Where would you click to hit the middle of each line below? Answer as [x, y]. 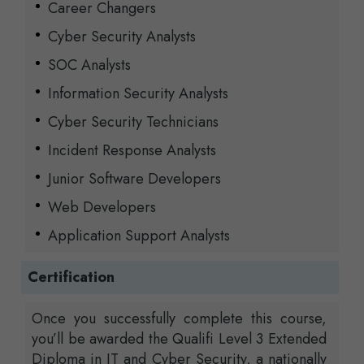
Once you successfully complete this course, [179, 319]
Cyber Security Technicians [133, 122]
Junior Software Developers [134, 179]
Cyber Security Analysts [122, 37]
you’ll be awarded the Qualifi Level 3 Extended [179, 339]
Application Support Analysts [139, 236]
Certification [71, 277]
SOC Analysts [89, 65]
